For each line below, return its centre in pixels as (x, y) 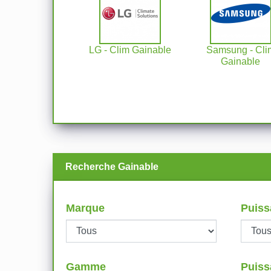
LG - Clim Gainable (130, 50)
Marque (85, 208)
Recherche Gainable (112, 167)
